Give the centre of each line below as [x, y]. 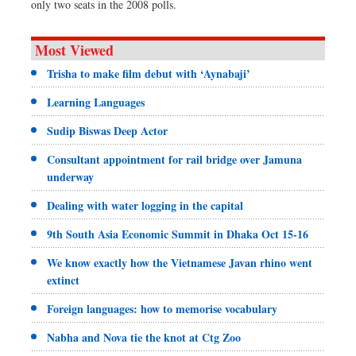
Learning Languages [96, 102]
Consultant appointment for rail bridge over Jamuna [174, 159]
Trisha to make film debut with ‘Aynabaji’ [149, 73]
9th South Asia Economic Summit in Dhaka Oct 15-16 [178, 234]
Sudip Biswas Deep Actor [107, 130]
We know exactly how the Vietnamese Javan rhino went [180, 262]
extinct [63, 280]
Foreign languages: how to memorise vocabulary [162, 308]
